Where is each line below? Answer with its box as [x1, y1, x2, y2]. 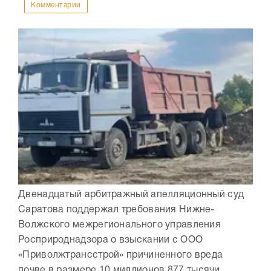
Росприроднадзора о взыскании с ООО [18, 236, 203, 245]
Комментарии [31, 2, 81, 9]
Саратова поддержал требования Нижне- [18, 206, 215, 215]
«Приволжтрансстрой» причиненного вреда [18, 251, 223, 260]
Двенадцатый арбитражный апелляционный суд [18, 191, 244, 200]
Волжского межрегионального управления [18, 221, 221, 230]
